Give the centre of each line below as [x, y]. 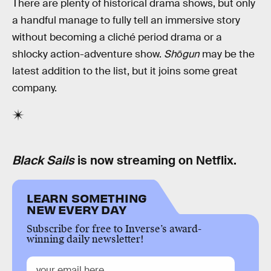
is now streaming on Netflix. [155, 160]
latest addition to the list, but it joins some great [125, 71]
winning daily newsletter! [85, 240]
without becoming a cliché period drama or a [117, 37]
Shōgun [182, 54]
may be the [227, 54]
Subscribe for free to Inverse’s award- [114, 229]
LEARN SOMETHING [87, 198]
